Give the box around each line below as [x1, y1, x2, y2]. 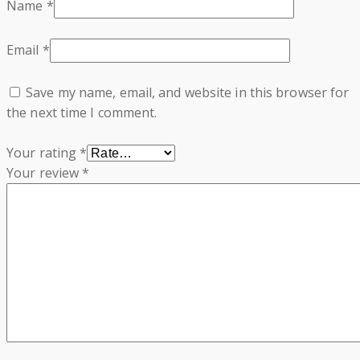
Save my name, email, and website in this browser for [26, 84, 350, 102]
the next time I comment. [6, 104, 157, 122]
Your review [6, 164, 83, 182]
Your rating [6, 144, 80, 162]
